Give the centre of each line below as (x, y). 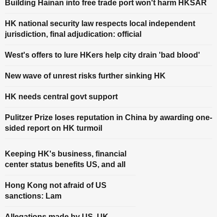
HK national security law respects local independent (100, 23)
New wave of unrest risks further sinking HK (85, 76)
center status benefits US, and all (65, 164)
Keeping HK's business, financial (66, 154)
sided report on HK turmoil (54, 128)
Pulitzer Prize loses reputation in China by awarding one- (108, 117)
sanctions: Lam (33, 196)
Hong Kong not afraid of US (56, 185)
